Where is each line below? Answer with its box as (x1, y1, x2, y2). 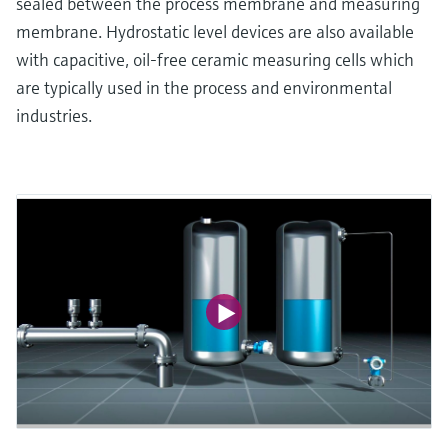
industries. (16, 104, 92, 128)
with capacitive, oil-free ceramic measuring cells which (16, 48, 414, 72)
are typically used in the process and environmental (16, 76, 392, 100)
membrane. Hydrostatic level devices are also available (16, 20, 414, 44)
